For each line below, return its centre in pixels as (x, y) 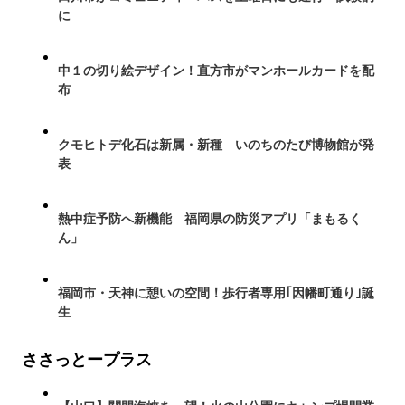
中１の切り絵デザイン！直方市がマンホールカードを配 (216, 71)
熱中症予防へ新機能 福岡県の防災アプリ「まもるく (210, 219)
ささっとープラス (87, 359)
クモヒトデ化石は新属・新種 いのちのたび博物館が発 (216, 145)
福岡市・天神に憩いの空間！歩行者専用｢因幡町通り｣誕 (216, 293)
